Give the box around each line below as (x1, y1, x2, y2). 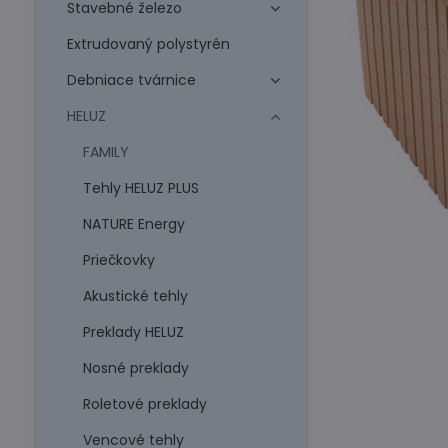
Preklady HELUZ (82, 322, 184, 342)
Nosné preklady (82, 358, 189, 378)
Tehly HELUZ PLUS (82, 178, 199, 198)
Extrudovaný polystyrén (66, 34, 230, 54)
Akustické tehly (82, 286, 188, 306)
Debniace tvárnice (66, 70, 196, 90)
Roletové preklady (82, 394, 207, 414)
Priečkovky (82, 250, 155, 270)
